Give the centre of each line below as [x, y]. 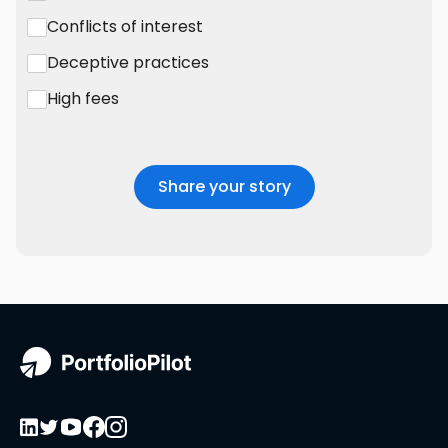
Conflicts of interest [125, 27]
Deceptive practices [128, 63]
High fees [83, 99]
